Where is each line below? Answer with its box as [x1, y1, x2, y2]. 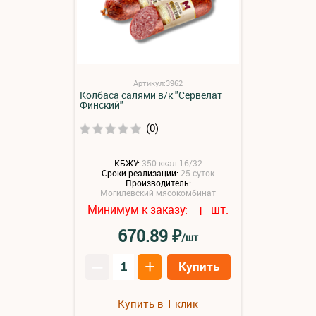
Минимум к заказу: [87, 201, 190, 217]
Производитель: [125, 176, 191, 188]
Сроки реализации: [102, 167, 178, 179]
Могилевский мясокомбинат [100, 186, 216, 198]
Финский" [80, 97, 123, 111]
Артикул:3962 [133, 77, 183, 88]
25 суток [181, 167, 214, 179]
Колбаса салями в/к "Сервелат [80, 87, 222, 102]
